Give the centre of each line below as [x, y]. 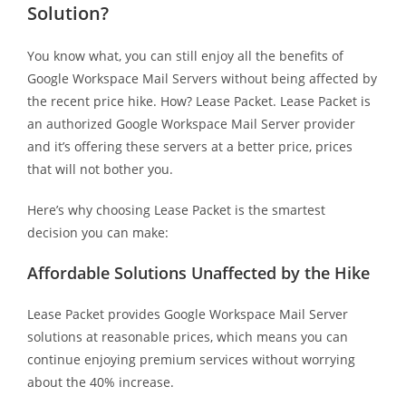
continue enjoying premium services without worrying [191, 359]
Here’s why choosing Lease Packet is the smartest [176, 209]
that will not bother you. [101, 169]
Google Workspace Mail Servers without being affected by [202, 78]
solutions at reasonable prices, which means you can [187, 336]
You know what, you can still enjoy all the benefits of [185, 55]
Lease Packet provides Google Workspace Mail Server [187, 314]
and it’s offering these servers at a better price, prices [189, 146]
